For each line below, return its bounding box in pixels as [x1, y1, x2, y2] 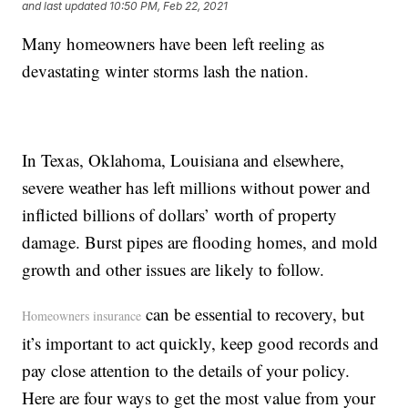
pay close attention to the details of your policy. [22, 359, 351, 382]
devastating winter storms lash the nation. [22, 59, 310, 83]
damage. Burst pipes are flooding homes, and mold [22, 230, 379, 254]
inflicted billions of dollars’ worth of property [22, 203, 338, 227]
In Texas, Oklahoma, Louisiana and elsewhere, [22, 148, 345, 172]
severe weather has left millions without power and [22, 176, 372, 199]
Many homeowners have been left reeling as [22, 32, 325, 56]
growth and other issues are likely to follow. [22, 258, 325, 281]
